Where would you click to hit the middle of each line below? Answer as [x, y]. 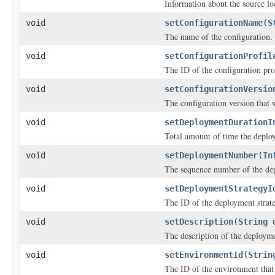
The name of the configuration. [219, 37]
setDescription [199, 222]
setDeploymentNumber [211, 155]
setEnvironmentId [204, 255]
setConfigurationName [214, 23]
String [253, 222]
